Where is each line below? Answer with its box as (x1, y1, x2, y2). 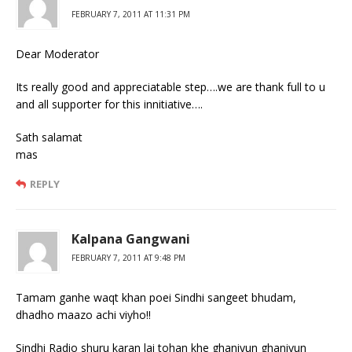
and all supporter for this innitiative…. (16, 96, 203, 112)
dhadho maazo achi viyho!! (16, 306, 151, 322)
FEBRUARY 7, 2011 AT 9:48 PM (71, 251, 185, 263)
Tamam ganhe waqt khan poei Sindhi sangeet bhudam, (16, 289, 296, 305)
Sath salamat (16, 129, 82, 145)
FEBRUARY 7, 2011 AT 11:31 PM (71, 8, 190, 20)
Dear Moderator (16, 46, 99, 61)
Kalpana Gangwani (71, 229, 190, 247)
